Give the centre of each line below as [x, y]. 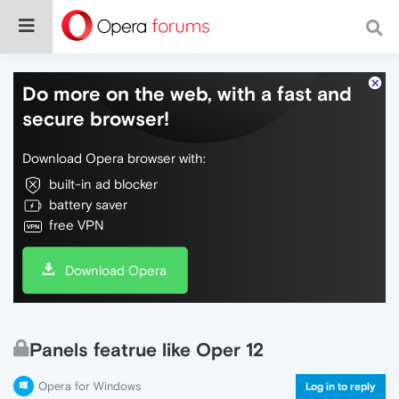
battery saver [88, 204]
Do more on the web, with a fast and [187, 94]
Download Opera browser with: [114, 158]
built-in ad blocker [103, 184]
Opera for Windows [90, 386]
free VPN [77, 225]
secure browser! [96, 118]
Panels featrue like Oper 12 [147, 350]
